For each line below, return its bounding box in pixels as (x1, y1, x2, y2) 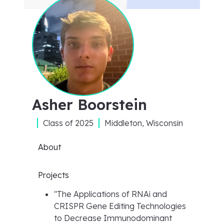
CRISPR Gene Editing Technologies (54, 201, 186, 211)
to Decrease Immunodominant (54, 213, 172, 223)
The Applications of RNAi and (57, 189, 167, 199)
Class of (43, 118, 75, 128)
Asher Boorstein (32, 95, 147, 113)
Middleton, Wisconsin (104, 118, 183, 128)
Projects (38, 170, 69, 180)
